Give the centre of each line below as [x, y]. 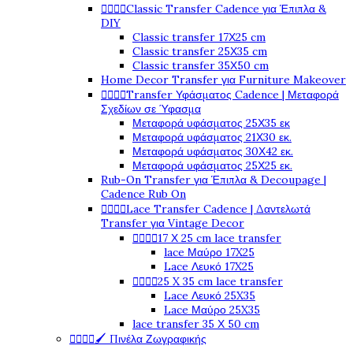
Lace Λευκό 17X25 [209, 267]
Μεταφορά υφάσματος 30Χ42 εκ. [213, 152]
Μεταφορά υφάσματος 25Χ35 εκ [211, 123]
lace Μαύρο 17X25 [209, 253]
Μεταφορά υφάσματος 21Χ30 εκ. [212, 137]
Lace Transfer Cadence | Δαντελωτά [218, 209]
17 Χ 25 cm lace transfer [219, 238]
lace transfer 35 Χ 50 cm [196, 324]
